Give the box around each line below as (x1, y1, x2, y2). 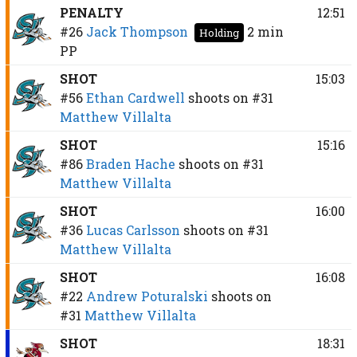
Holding (198, 25, 239, 39)
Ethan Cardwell (85, 88, 185, 106)
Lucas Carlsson (85, 221, 180, 238)
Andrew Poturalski (85, 287, 208, 304)
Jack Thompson (85, 22, 188, 40)
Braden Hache (85, 155, 175, 172)
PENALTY (59, 3, 124, 21)
